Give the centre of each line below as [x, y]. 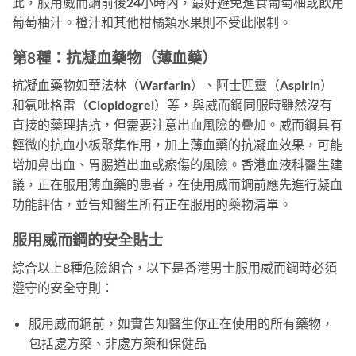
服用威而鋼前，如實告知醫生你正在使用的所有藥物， [181, 323]
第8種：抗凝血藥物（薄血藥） [114, 57]
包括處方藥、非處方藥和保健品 [117, 343]
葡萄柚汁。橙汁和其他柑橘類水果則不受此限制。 [152, 21]
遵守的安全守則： [63, 287]
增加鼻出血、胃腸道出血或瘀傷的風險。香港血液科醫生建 [177, 164]
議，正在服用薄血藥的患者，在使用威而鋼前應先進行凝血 [177, 184]
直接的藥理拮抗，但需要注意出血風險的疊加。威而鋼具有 [177, 125]
